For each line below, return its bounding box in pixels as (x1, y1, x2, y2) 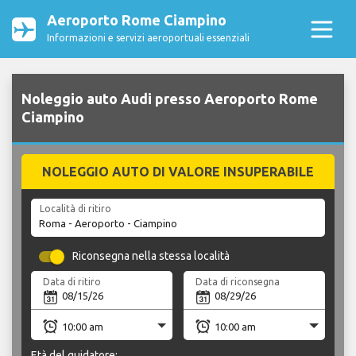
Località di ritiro (39, 203, 111, 215)
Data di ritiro (43, 276, 102, 287)
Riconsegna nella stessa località (72, 250, 230, 263)
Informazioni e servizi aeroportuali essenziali (47, 33, 250, 43)
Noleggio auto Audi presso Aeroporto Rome (21, 91, 318, 107)
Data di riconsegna (195, 276, 281, 287)
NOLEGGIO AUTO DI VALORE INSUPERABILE (42, 164, 314, 180)
